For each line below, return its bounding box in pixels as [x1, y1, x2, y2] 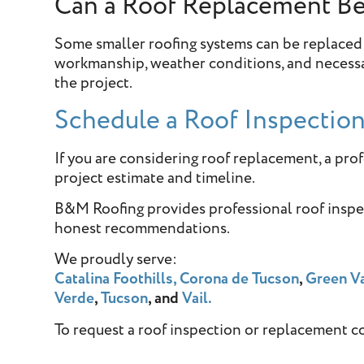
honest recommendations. [54, 218, 231, 240]
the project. [54, 72, 133, 95]
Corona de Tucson [180, 268, 300, 291]
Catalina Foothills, [54, 268, 177, 291]
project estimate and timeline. [54, 167, 256, 189]
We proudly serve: [54, 249, 178, 271]
